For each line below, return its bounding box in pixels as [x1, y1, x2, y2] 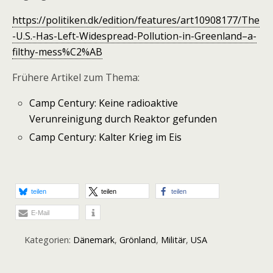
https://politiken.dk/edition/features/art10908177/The [12, 13, 260, 27]
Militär [161, 234, 186, 246]
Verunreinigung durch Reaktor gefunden [29, 112, 218, 126]
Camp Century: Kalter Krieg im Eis [29, 130, 182, 144]
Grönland [119, 234, 156, 246]
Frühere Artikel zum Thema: [12, 71, 140, 84]
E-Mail [31, 209, 49, 217]
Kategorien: [24, 234, 73, 246]
